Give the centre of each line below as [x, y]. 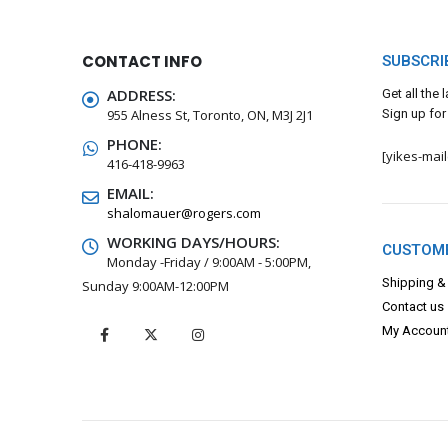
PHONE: [134, 143]
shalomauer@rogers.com [184, 212]
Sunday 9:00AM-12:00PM [155, 285]
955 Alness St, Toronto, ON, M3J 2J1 [210, 114]
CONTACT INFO [142, 61]
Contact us [413, 306]
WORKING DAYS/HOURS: [193, 241]
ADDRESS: [141, 94]
